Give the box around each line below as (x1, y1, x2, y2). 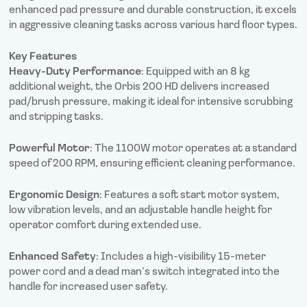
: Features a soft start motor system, (99, 190, 280, 201)
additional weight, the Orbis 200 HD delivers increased (9, 82, 270, 93)
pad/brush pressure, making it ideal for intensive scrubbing (9, 97, 293, 108)
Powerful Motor (9, 143, 90, 155)
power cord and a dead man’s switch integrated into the (9, 267, 280, 278)
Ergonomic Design (9, 190, 100, 201)
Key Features (9, 51, 77, 63)
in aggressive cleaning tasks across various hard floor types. (9, 20, 298, 32)
